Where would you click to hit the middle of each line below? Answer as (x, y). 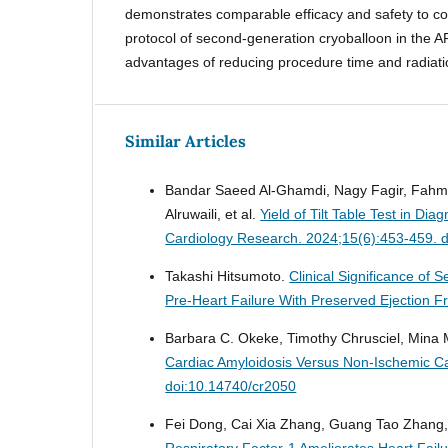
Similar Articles (186, 140)
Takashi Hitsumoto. (227, 275)
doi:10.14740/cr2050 (231, 385)
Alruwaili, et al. (213, 213)
